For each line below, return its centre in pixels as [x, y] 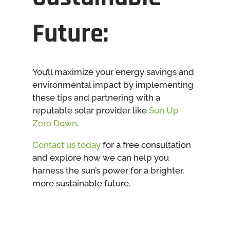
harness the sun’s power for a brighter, [108, 170]
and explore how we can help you [100, 157]
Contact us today [66, 145]
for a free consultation [146, 145]
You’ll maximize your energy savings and [113, 72]
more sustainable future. [81, 183]
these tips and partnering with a [96, 97]
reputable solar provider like [90, 110]
